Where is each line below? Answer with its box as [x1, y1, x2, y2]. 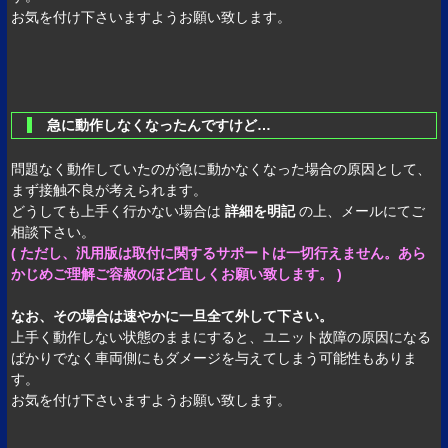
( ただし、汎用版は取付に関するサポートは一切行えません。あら [11, 245, 427, 262]
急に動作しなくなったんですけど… [61, 117, 272, 134]
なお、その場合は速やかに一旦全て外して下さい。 [11, 308, 334, 325]
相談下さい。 [11, 224, 96, 241]
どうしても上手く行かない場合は [11, 203, 226, 220]
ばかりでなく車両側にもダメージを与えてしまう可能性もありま [11, 350, 418, 367]
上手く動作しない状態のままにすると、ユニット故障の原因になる [11, 329, 432, 346]
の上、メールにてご [299, 203, 426, 220]
